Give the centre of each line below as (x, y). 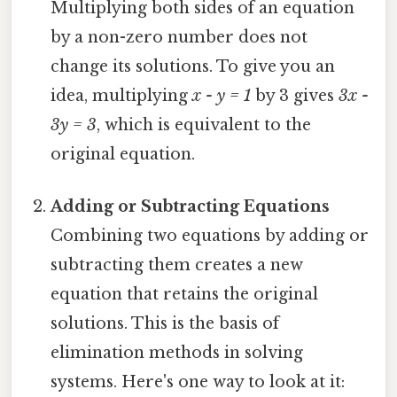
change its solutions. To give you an (193, 67)
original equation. (123, 155)
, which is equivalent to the (204, 125)
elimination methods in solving (177, 353)
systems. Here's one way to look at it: (198, 382)
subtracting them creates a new (177, 265)
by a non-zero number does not (179, 38)
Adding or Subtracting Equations (191, 207)
